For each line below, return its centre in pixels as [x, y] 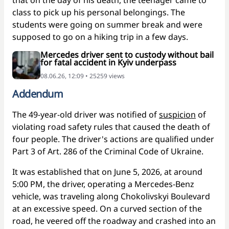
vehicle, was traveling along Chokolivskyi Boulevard [111, 196]
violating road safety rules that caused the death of [111, 127]
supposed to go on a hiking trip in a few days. [102, 37]
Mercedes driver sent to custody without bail [127, 54]
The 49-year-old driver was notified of [86, 114]
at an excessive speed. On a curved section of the [107, 208]
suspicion [177, 114]
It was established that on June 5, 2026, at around [107, 171]
